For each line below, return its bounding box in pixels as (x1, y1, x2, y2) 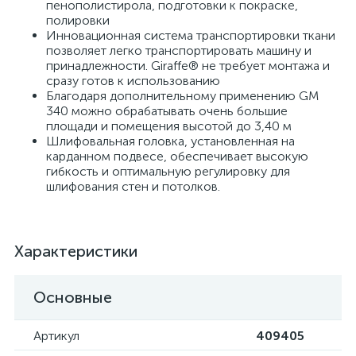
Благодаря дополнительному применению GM (46, 88, 319, 103)
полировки (46, 13, 110, 28)
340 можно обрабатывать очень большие (46, 103, 288, 118)
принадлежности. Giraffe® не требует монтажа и (46, 58, 330, 73)
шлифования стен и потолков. (46, 179, 220, 194)
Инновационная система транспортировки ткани (46, 28, 335, 43)
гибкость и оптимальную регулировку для (46, 164, 290, 179)
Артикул (33, 328, 79, 343)
